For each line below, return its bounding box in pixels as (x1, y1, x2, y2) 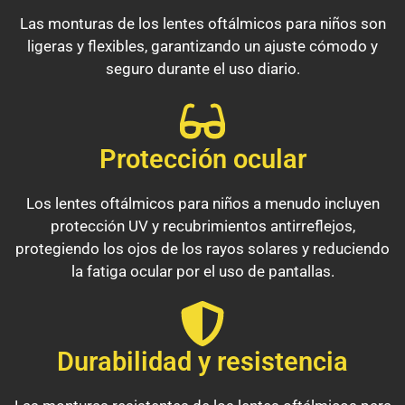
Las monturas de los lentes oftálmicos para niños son (19, 14, 386, 33)
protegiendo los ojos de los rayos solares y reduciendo (15, 240, 390, 259)
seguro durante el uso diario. (105, 60, 300, 79)
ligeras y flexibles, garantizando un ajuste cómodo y (27, 37, 378, 56)
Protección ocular (99, 144, 306, 175)
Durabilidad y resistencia (57, 346, 348, 378)
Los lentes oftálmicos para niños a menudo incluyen (25, 194, 380, 213)
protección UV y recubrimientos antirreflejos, (50, 217, 355, 236)
